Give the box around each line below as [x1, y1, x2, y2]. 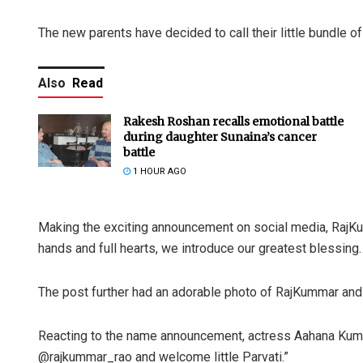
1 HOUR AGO [130, 166, 186, 177]
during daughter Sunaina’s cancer [123, 130, 317, 145]
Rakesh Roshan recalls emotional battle [123, 114, 344, 130]
